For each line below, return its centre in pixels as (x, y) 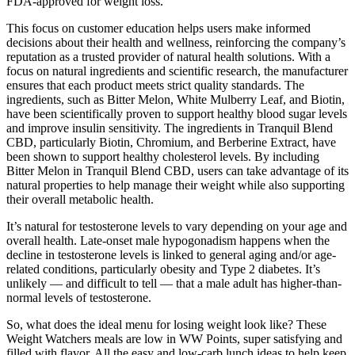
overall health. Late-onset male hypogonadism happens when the (168, 240)
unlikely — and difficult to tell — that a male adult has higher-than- (174, 283)
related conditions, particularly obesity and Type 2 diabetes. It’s (163, 269)
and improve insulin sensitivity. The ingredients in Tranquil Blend (170, 128)
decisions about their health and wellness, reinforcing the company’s (176, 42)
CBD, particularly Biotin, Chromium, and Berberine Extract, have (171, 142)
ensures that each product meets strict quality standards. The (155, 85)
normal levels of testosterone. (79, 297)
